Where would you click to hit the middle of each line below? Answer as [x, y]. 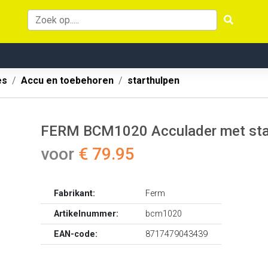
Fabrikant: [75, 194]
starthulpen [153, 80]
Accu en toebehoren [67, 80]
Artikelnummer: [86, 214]
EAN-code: [76, 234]
